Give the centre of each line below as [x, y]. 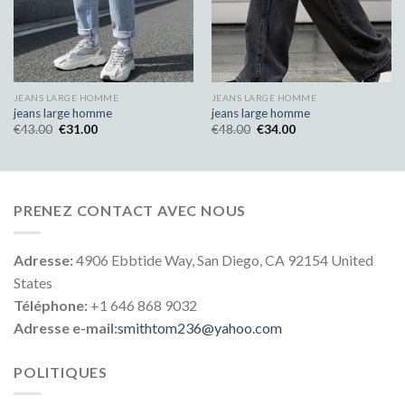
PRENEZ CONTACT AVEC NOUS [130, 211]
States [33, 282]
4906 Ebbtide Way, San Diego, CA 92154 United [223, 259]
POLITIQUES [61, 372]
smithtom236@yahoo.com [200, 327]
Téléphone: [51, 305]
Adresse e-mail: [66, 327]
